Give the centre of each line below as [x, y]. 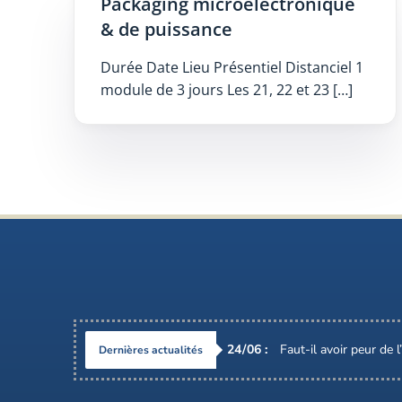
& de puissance [166, 30]
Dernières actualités [151, 350]
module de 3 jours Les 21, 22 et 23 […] [226, 90]
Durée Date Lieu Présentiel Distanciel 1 [232, 68]
